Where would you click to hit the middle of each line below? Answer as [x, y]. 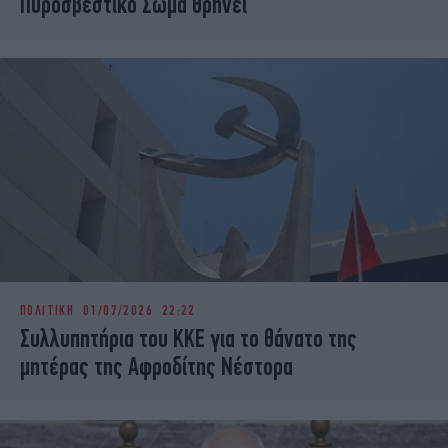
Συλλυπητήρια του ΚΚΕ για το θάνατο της [188, 338]
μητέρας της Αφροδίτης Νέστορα [156, 366]
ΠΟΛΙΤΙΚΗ [47, 310]
